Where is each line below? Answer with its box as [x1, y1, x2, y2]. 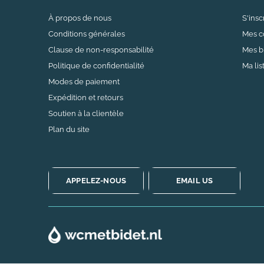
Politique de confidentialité [48, 61, 144, 70]
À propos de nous [48, 13, 111, 22]
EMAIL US [176, 176, 213, 185]
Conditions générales [48, 29, 125, 38]
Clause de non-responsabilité [48, 45, 154, 54]
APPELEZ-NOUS [66, 176, 127, 185]
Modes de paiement [48, 77, 120, 86]
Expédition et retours [48, 93, 123, 102]
